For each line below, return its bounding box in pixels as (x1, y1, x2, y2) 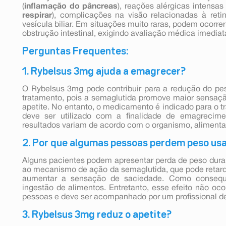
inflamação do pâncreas (24, 3, 118, 10)
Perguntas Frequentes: (22, 46, 128, 56)
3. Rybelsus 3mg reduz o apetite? (22, 210, 172, 219)
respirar (22, 12, 52, 19)
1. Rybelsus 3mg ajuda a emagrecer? (22, 67, 186, 76)
